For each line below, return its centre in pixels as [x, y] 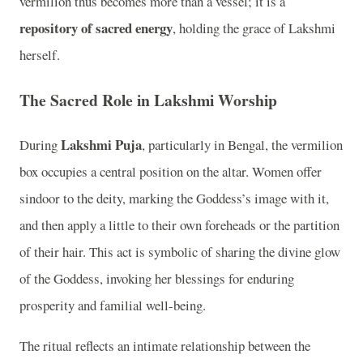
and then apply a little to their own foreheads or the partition [179, 225]
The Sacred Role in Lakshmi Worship [148, 100]
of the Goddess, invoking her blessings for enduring [157, 279]
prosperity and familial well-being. [113, 305]
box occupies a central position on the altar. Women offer [171, 172]
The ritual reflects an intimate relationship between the [165, 345]
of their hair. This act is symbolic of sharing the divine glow [180, 252]
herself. [40, 54]
